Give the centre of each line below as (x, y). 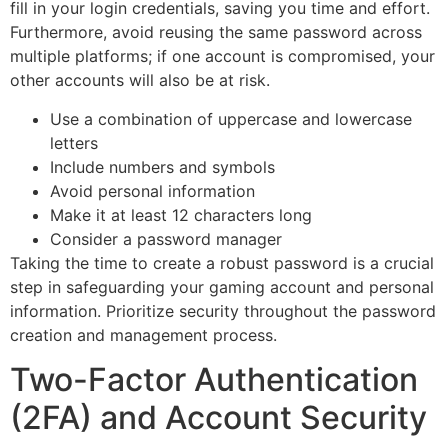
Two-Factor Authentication (214, 380)
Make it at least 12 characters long (181, 214)
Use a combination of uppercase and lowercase (231, 118)
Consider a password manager (166, 238)
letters (74, 142)
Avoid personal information (152, 190)
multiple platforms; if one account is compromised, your (222, 56)
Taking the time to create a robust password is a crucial (222, 262)
